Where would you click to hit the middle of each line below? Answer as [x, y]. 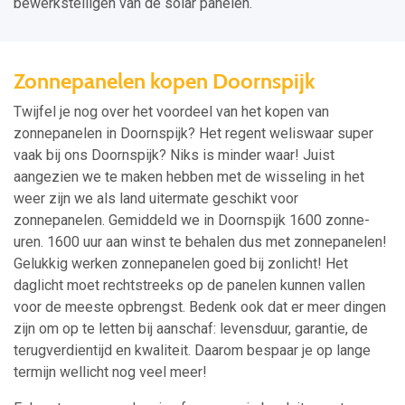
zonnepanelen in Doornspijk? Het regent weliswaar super [193, 134]
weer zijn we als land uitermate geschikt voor [156, 199]
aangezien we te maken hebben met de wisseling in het [189, 177]
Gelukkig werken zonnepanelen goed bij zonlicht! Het [181, 264]
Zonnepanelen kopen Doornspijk [165, 81]
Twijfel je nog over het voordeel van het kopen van [171, 112]
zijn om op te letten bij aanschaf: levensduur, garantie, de [191, 329]
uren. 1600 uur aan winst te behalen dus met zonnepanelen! [200, 242]
